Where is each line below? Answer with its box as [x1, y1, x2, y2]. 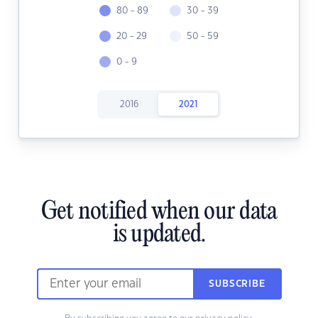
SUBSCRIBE [209, 280, 265, 289]
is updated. [112, 221, 206, 249]
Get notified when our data [40, 199, 278, 226]
